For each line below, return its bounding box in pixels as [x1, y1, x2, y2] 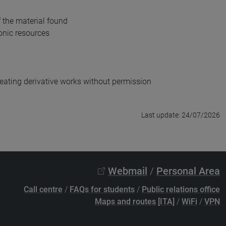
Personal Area [156, 164, 220, 177]
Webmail [108, 164, 147, 177]
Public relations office [142, 184, 220, 194]
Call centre [24, 184, 63, 194]
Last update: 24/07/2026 [141, 110, 220, 119]
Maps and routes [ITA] [95, 196, 175, 206]
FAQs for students [70, 184, 135, 194]
